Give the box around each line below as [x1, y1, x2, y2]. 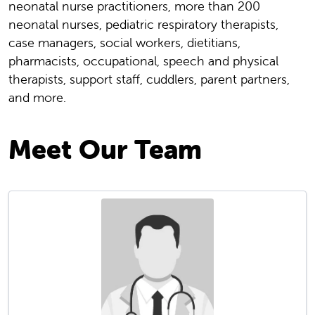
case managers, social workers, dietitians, [8, 34, 240, 51]
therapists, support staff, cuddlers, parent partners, [8, 71, 290, 88]
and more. [8, 89, 66, 106]
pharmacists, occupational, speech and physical [8, 53, 278, 70]
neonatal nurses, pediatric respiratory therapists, [8, 16, 278, 33]
